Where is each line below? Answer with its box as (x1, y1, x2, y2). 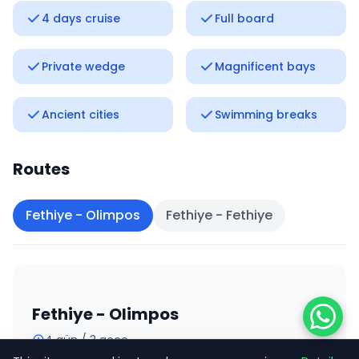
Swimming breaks (215, 107, 317, 123)
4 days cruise (42, 10, 120, 27)
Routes (13, 158, 70, 181)
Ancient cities (42, 107, 119, 123)
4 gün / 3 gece (45, 332, 128, 349)
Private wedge (42, 58, 125, 75)
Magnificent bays (215, 58, 316, 75)
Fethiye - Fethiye (166, 206, 272, 225)
